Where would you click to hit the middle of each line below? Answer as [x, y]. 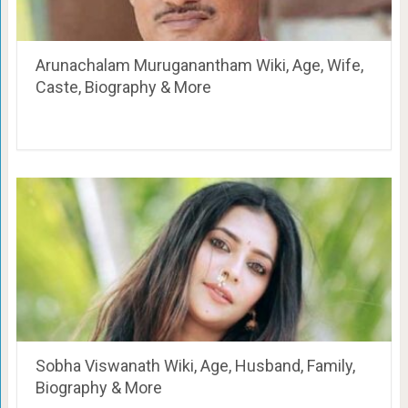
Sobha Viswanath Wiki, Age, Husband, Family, [195, 365]
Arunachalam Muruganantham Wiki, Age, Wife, [199, 65]
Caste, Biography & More [123, 87]
